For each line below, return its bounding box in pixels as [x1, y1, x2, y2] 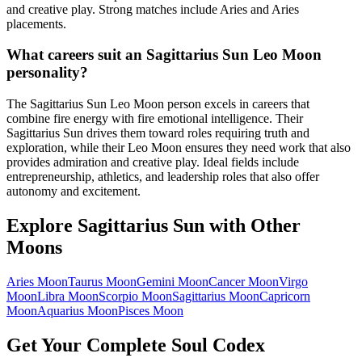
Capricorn [259, 288, 310, 303]
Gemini [137, 274, 175, 288]
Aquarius [37, 303, 84, 318]
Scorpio [99, 288, 138, 303]
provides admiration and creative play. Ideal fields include [6, 155, 299, 170]
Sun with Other [168, 215, 301, 237]
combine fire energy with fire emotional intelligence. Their [6, 112, 303, 126]
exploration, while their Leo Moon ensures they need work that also [6, 141, 351, 155]
